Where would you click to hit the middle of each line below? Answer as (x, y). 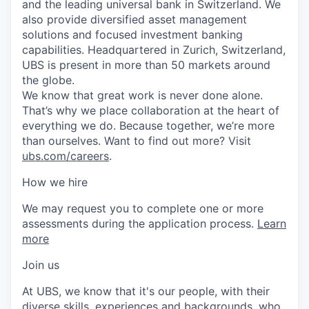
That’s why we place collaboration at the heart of (151, 110)
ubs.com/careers (66, 156)
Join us (41, 265)
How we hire (55, 182)
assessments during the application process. (140, 223)
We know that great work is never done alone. (142, 95)
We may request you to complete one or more (143, 208)
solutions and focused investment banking (132, 34)
